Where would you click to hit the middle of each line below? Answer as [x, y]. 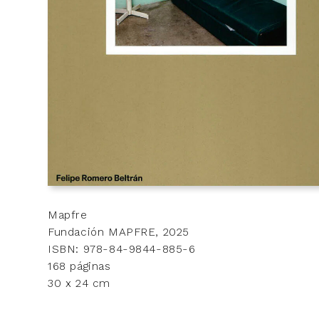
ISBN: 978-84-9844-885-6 [122, 249]
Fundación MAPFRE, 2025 [119, 231]
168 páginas [79, 266]
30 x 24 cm [79, 283]
